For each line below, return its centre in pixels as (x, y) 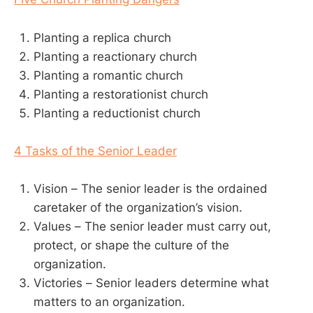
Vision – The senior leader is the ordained (151, 188)
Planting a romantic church (108, 75)
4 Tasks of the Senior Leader (95, 151)
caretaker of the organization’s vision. (138, 207)
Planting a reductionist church (117, 113)
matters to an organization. (109, 301)
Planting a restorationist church (121, 94)
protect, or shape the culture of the (131, 245)
